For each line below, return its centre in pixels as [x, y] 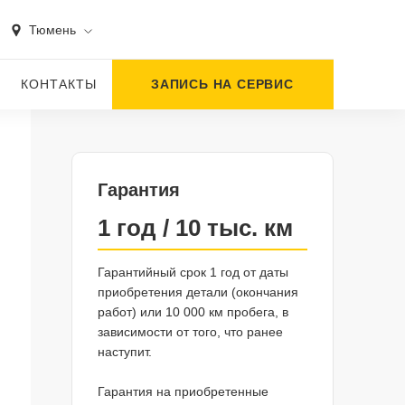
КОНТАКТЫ [59, 84]
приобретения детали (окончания [198, 292]
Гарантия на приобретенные [183, 391]
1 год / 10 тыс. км [195, 228]
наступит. [124, 352]
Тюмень [52, 30]
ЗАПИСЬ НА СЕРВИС [222, 84]
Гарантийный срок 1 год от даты [193, 272]
